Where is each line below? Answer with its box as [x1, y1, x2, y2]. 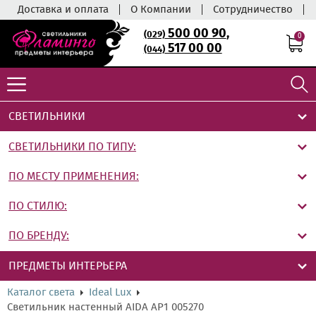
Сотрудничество [213, 3, 293, 16]
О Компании [130, 3, 191, 16]
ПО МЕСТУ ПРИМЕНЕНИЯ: [8, 169, 139, 183]
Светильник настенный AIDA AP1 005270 [7, 300, 204, 314]
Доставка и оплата [18, 3, 109, 16]
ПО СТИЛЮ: [8, 199, 67, 213]
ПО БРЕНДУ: [8, 229, 69, 243]
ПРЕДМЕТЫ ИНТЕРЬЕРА [8, 259, 127, 273]
